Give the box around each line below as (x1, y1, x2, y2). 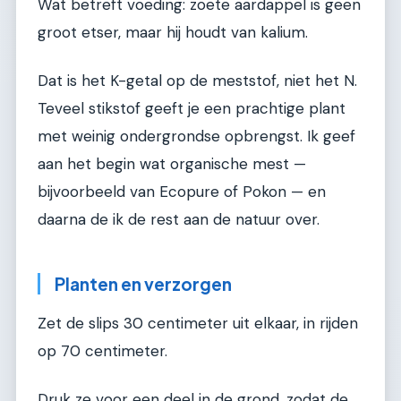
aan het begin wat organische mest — (38, 153, 306, 174)
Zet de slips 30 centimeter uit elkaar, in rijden (38, 313, 358, 334)
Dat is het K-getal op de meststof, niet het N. (38, 70, 357, 90)
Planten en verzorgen (55, 272, 232, 294)
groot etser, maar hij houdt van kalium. (38, 22, 308, 43)
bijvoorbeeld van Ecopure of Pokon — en (38, 181, 326, 201)
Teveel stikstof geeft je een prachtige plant (38, 98, 346, 118)
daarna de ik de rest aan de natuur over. (38, 209, 320, 229)
